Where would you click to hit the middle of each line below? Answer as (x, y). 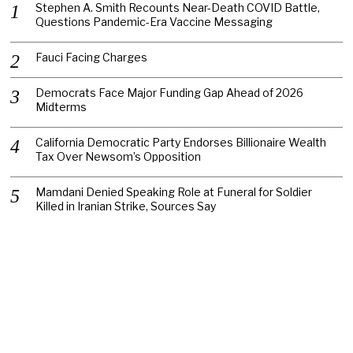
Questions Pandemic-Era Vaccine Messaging (154, 21)
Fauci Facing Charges (92, 57)
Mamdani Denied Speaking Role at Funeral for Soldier (174, 191)
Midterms (61, 106)
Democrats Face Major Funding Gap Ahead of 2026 (170, 92)
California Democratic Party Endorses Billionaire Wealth (181, 142)
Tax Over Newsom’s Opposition (119, 156)
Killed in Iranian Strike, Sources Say (126, 206)
